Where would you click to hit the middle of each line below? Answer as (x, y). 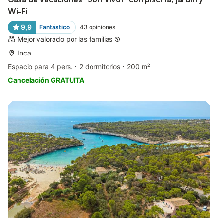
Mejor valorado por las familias (65, 39)
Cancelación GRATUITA (46, 80)
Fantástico (54, 27)
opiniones (102, 27)
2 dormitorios (100, 66)
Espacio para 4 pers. (40, 66)
